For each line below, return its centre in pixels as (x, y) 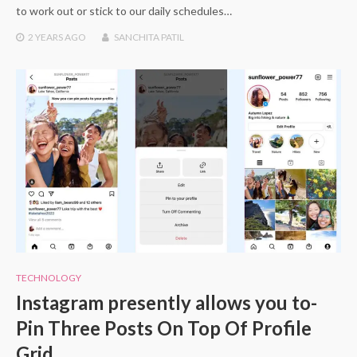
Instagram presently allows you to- (167, 302)
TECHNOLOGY (49, 277)
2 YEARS (45, 37)
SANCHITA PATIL (149, 37)
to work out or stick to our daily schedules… (124, 10)
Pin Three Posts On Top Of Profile (164, 328)
